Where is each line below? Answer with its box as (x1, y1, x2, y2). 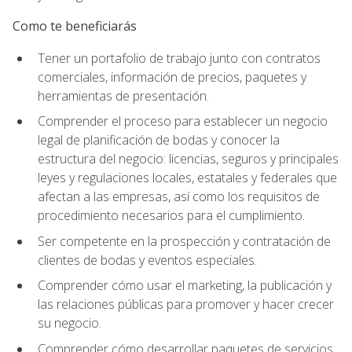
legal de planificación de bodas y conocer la (38, 131, 280, 149)
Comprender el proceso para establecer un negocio (38, 112, 328, 130)
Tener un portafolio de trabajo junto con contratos (38, 49, 321, 67)
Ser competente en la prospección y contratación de (38, 232, 331, 250)
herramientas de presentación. (38, 86, 209, 104)
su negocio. (38, 314, 101, 332)
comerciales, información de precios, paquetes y (38, 68, 306, 86)
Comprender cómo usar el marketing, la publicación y (38, 277, 332, 295)
